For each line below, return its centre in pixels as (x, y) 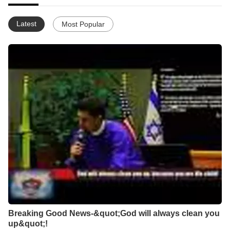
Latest (26, 24)
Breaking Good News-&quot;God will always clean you (114, 213)
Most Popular (83, 24)
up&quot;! (28, 224)
